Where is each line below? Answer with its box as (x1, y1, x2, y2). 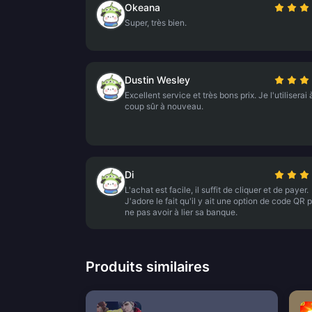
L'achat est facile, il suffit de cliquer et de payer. (125, 185, 309, 195)
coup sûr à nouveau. (125, 101, 203, 111)
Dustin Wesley (125, 74, 190, 86)
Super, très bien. (125, 17, 187, 28)
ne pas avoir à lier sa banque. (125, 207, 237, 217)
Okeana (125, 1, 160, 13)
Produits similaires (86, 258, 210, 275)
